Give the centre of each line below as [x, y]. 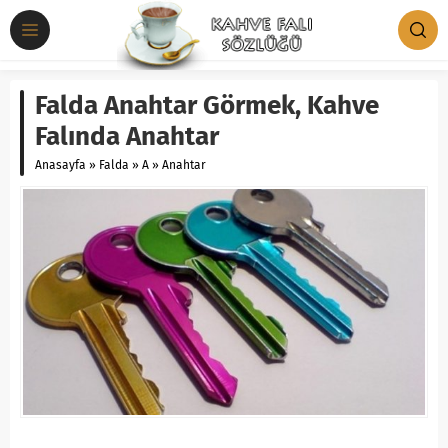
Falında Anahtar [127, 136]
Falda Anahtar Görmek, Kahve [207, 105]
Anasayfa [60, 165]
